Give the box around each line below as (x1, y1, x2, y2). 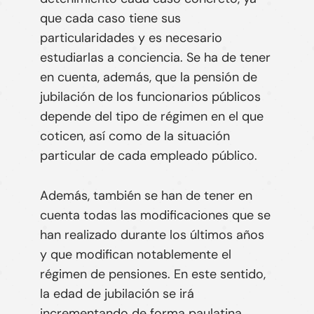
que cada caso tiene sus (39, 10, 181, 27)
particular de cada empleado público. (39, 147, 257, 165)
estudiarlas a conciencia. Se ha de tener (39, 49, 271, 67)
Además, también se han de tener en (39, 187, 252, 205)
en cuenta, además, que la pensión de (39, 69, 257, 86)
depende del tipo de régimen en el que (39, 108, 264, 125)
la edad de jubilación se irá (39, 285, 194, 303)
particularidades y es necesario (39, 29, 222, 47)
